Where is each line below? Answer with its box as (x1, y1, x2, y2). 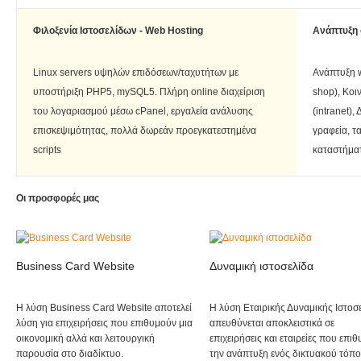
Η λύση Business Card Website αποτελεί (16, 302, 192, 314)
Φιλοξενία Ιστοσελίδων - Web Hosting (33, 25, 203, 37)
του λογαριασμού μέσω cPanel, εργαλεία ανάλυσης (33, 106, 253, 118)
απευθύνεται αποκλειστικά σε (210, 317, 334, 330)
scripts (33, 144, 61, 156)
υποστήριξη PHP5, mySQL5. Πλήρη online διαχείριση (33, 86, 265, 98)
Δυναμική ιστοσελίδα (210, 259, 313, 273)
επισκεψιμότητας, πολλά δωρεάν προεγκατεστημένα (33, 125, 256, 137)
